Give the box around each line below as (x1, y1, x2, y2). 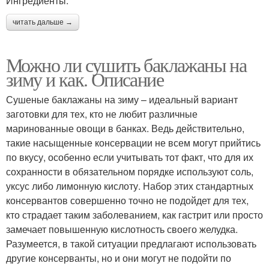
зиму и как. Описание (6, 65, 163, 92)
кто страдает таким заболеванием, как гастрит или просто (6, 207, 263, 222)
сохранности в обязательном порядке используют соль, (6, 164, 253, 178)
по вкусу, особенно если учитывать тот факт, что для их (6, 150, 253, 164)
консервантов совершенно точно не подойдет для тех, (6, 193, 249, 207)
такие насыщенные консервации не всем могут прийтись (6, 135, 261, 150)
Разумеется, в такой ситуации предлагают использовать (6, 236, 256, 250)
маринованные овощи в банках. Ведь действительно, (6, 121, 244, 135)
